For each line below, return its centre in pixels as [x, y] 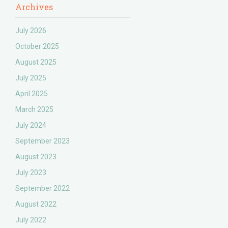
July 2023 [31, 173]
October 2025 [37, 46]
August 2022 [36, 204]
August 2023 [36, 157]
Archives [34, 7]
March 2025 [35, 109]
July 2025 [31, 78]
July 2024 [31, 125]
